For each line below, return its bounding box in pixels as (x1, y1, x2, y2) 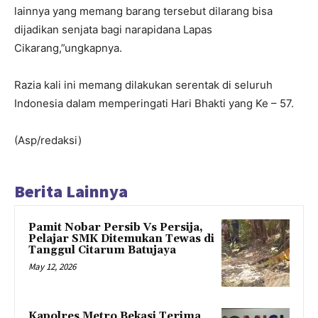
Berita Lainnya (14, 180, 128, 202)
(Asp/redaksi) (14, 133, 82, 147)
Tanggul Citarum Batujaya (28, 243, 176, 257)
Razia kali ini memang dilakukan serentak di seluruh (14, 77, 273, 92)
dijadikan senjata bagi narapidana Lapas (14, 22, 212, 36)
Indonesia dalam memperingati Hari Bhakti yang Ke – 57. (14, 96, 294, 110)
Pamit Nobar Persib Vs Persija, (28, 220, 203, 234)
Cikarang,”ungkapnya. (14, 40, 122, 55)
